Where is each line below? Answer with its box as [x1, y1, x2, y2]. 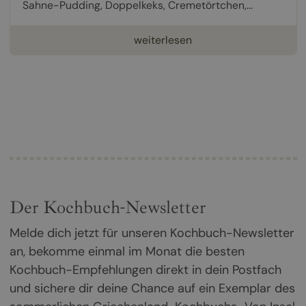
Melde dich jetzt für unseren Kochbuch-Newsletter [9, 224, 294, 241]
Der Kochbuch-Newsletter [9, 195, 206, 219]
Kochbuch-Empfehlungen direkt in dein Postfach [9, 261, 281, 278]
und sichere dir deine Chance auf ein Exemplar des [9, 279, 295, 296]
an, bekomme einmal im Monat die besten [9, 242, 245, 260]
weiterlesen [133, 32, 192, 47]
